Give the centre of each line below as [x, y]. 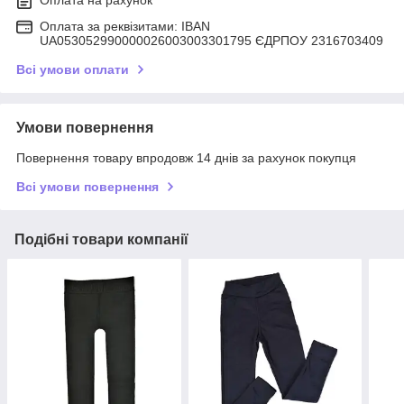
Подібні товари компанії [101, 240]
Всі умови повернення [87, 187]
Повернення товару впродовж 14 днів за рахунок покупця [186, 158]
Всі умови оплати [73, 70]
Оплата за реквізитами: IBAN [125, 27]
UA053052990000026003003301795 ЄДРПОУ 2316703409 [211, 41]
